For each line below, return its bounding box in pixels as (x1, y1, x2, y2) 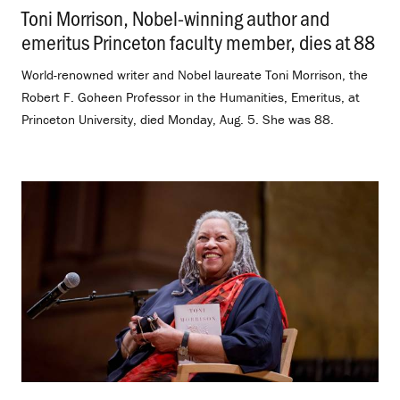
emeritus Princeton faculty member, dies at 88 (21, 27, 375, 55)
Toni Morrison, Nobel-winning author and (21, 3, 329, 31)
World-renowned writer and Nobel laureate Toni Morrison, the (21, 65, 368, 83)
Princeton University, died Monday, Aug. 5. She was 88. (21, 110, 348, 128)
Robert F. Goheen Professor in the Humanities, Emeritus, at (21, 87, 360, 105)
